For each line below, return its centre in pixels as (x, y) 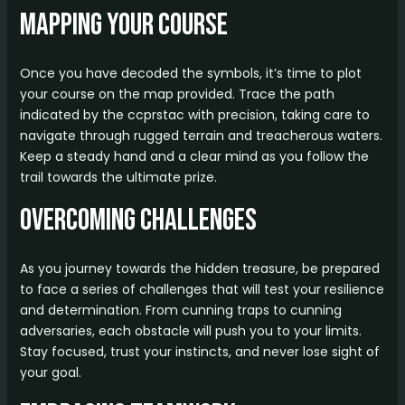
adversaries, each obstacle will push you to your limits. (190, 331)
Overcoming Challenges (138, 220)
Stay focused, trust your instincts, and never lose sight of (199, 352)
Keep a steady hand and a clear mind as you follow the (194, 156)
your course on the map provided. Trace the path (177, 94)
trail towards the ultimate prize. (118, 177)
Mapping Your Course (123, 25)
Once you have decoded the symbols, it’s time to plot (190, 73)
